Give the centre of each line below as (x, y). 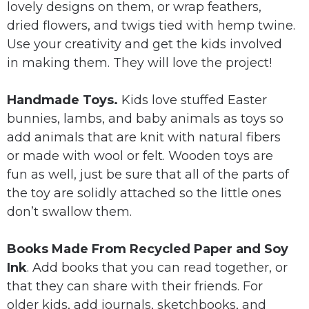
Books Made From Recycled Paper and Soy (148, 249)
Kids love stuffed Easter (192, 100)
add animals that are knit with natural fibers (144, 138)
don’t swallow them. (69, 212)
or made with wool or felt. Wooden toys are (140, 156)
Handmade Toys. (62, 100)
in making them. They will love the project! (139, 63)
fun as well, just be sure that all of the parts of (148, 175)
